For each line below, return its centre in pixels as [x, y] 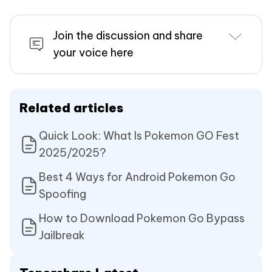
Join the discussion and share [128, 36]
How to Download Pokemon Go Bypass [142, 219]
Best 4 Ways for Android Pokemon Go [137, 177]
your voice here [93, 53]
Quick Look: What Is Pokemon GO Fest [139, 136]
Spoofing [63, 194]
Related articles [71, 108]
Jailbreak [62, 236]
